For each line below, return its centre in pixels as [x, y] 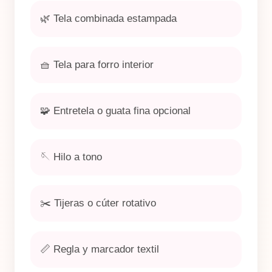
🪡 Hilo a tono [71, 157]
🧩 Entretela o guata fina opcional [115, 111]
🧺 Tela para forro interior [97, 65]
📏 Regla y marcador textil [100, 249]
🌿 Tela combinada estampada [108, 19]
